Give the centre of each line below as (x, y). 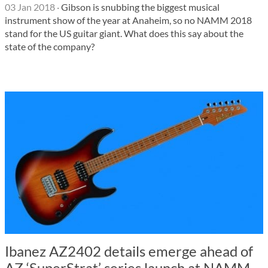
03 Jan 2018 (30, 7)
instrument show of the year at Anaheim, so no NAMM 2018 (128, 20)
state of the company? (50, 46)
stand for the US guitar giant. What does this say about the (124, 33)
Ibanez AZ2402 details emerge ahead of (129, 251)
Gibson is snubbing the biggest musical (139, 7)
